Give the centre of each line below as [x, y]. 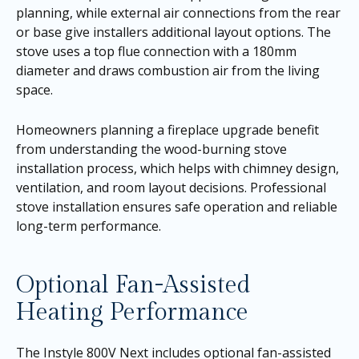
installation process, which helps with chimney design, [177, 168]
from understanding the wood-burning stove [151, 149]
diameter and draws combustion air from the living [168, 71]
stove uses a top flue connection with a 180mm [156, 51]
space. [34, 90]
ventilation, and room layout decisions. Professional [171, 187]
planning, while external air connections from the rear [178, 13]
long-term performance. [89, 226]
